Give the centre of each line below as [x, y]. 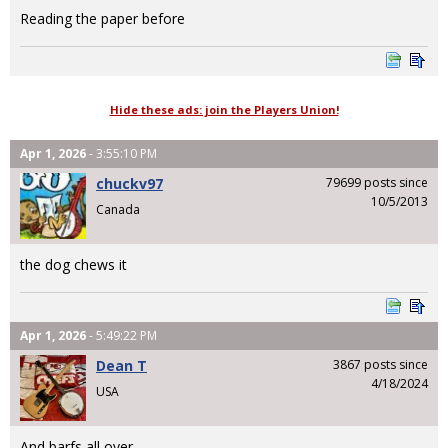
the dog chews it [73, 265]
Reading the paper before [102, 18]
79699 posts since [377, 183]
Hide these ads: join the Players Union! [224, 110]
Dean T [121, 366]
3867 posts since [380, 365]
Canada [118, 209]
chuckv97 [129, 184]
